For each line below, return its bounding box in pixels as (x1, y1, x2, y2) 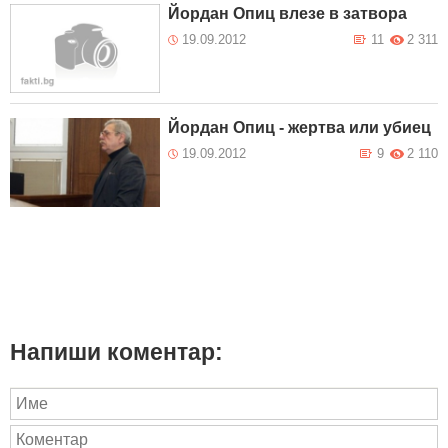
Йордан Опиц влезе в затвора (168, 4, 408, 22)
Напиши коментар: (10, 339, 223, 365)
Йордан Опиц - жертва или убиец (168, 118, 432, 136)
